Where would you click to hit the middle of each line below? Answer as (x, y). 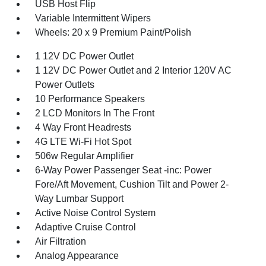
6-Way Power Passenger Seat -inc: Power (123, 170)
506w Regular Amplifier (85, 156)
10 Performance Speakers (90, 99)
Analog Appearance (77, 256)
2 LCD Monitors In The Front (95, 113)
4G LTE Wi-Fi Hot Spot (83, 142)
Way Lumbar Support (80, 199)
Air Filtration (61, 241)
